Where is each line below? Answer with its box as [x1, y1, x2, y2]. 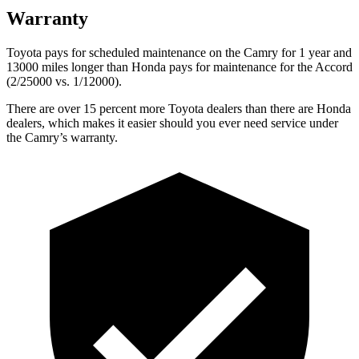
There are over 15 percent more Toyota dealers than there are [6, 101, 317, 115]
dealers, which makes [6, 115, 115, 130]
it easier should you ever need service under [115, 115, 338, 130]
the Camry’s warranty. [6, 130, 118, 144]
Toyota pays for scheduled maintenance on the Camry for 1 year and [6, 45, 352, 59]
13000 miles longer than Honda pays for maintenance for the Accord [6, 59, 353, 74]
